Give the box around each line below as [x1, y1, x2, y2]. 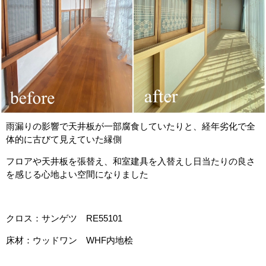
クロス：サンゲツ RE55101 [6, 213, 122, 223]
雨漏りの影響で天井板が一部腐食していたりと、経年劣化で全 [6, 121, 255, 131]
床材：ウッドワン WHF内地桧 [6, 235, 133, 245]
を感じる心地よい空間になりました [6, 169, 148, 179]
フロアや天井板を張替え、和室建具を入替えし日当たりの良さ [6, 156, 255, 166]
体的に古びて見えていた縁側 [6, 134, 122, 144]
